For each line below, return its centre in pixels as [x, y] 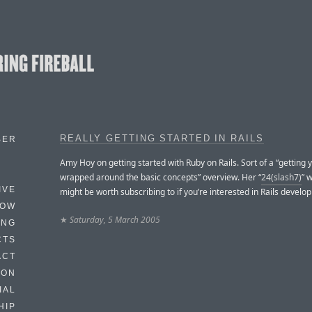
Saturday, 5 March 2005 [115, 219]
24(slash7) [281, 177]
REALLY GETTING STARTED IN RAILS [162, 139]
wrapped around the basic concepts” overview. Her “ [161, 177]
